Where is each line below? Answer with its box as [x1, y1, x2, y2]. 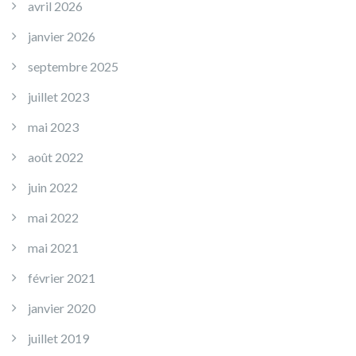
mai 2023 [28, 119, 79, 134]
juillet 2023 [28, 89, 89, 104]
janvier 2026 [28, 29, 95, 44]
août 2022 [28, 149, 83, 164]
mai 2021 [28, 240, 79, 255]
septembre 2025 [28, 59, 118, 74]
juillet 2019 [28, 331, 89, 346]
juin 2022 [28, 180, 78, 195]
